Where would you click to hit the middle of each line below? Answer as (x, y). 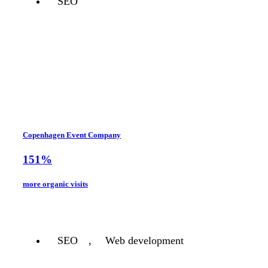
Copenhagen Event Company (72, 135)
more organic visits (55, 184)
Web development (144, 240)
